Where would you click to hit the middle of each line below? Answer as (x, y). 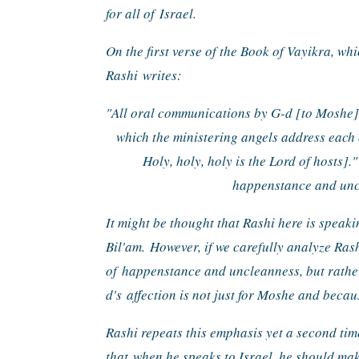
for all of (133, 14)
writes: (162, 75)
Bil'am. (128, 247)
